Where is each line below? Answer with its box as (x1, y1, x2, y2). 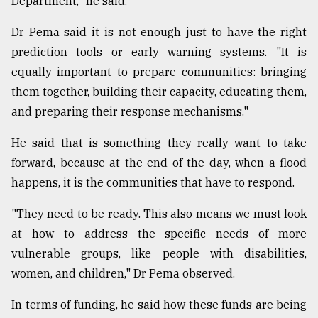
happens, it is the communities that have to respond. (11, 175, 295, 190)
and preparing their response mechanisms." (11, 104, 248, 119)
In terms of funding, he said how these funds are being (11, 297, 307, 312)
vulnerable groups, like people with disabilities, (11, 246, 307, 261)
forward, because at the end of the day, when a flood (11, 155, 307, 170)
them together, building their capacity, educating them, (11, 84, 307, 99)
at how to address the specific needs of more (11, 226, 307, 241)
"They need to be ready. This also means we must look (11, 207, 307, 221)
